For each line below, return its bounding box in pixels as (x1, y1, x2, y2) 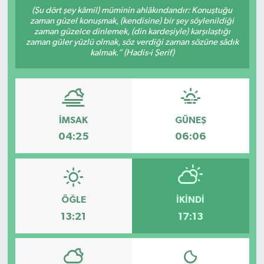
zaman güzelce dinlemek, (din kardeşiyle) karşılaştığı (34, 27, 230, 37)
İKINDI (176, 195, 205, 205)
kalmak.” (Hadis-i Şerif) (90, 48, 174, 58)
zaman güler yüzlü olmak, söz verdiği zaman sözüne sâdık (25, 38, 239, 47)
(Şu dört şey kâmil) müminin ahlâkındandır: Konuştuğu (32, 6, 232, 15)
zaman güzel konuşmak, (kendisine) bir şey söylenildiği (30, 16, 234, 26)
